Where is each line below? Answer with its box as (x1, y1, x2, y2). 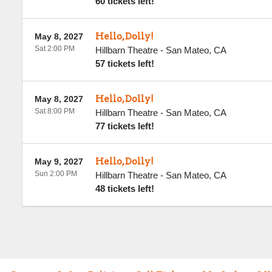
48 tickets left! (95, 183, 154, 194)
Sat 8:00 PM (34, 107, 75, 115)
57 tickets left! (95, 58, 154, 69)
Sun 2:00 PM (34, 169, 77, 178)
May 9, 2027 (34, 157, 83, 166)
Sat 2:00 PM (34, 44, 75, 53)
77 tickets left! (95, 121, 154, 131)
